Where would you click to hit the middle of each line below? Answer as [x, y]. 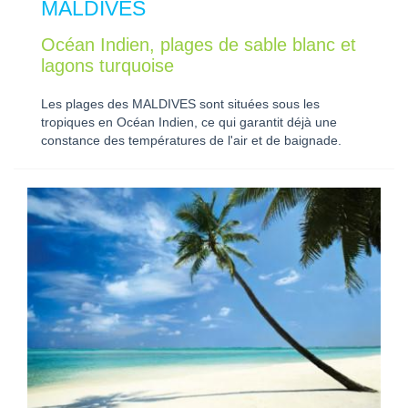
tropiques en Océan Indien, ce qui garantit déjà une [189, 123]
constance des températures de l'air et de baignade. [191, 141]
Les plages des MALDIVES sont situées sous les [180, 105]
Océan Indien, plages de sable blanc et [199, 45]
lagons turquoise [107, 66]
